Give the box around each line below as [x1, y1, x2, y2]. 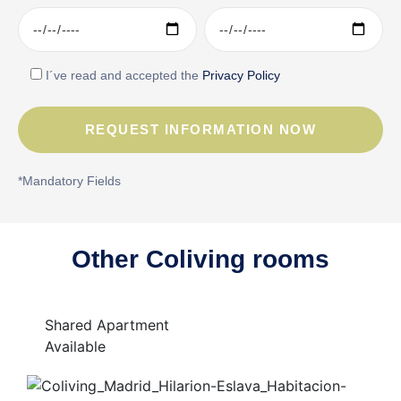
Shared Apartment [45, 316, 169, 334]
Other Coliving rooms [72, 245, 329, 273]
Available [45, 337, 106, 355]
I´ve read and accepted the [46, 68, 202, 82]
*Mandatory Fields [18, 174, 121, 188]
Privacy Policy [202, 68, 280, 82]
